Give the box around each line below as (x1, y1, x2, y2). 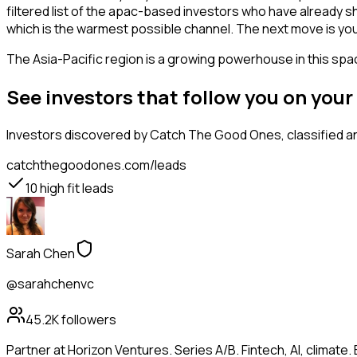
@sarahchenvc (6, 275, 94, 293)
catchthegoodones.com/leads (6, 156, 186, 175)
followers (59, 311, 116, 329)
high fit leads (37, 179, 114, 198)
